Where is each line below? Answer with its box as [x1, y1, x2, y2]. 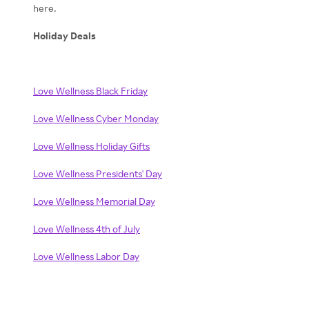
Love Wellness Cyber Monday [33, 112, 159, 124]
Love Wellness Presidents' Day [33, 168, 162, 179]
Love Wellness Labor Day [33, 250, 139, 262]
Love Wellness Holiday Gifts [33, 140, 150, 152]
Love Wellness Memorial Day [33, 195, 155, 207]
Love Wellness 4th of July [33, 223, 140, 235]
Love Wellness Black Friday [33, 85, 148, 97]
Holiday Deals [33, 30, 96, 41]
